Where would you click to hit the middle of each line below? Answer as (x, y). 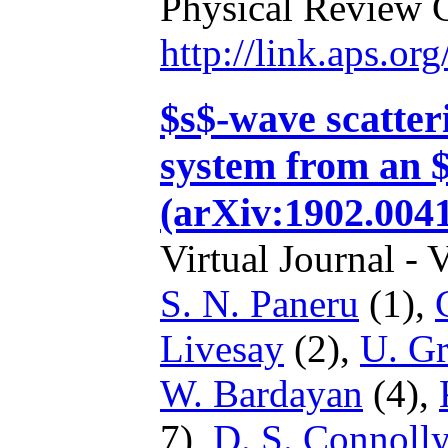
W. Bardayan (261, 393)
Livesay (222, 348)
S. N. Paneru (259, 303)
